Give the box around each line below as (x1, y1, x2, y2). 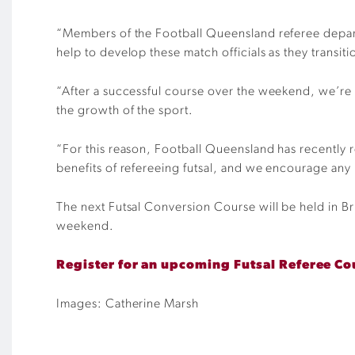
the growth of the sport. (56, 105, 194, 117)
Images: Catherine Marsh (56, 298, 200, 311)
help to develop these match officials (56, 47, 266, 59)
